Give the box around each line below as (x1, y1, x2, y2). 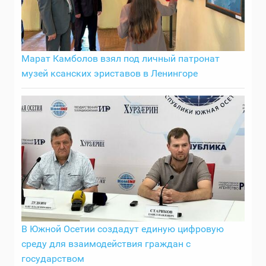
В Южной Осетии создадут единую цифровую (21, 223, 224, 235)
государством (21, 252, 84, 264)
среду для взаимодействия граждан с (21, 237, 191, 249)
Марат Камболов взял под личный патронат (21, 53, 220, 65)
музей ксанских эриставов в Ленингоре (21, 68, 198, 80)
